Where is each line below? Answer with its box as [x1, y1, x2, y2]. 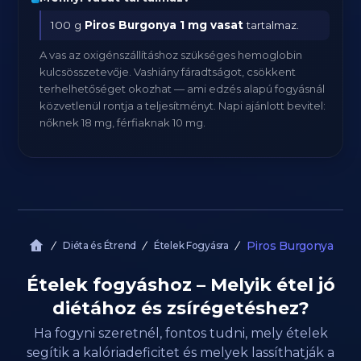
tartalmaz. [243, 19, 300, 31]
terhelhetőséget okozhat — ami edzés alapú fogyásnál [39, 82, 326, 95]
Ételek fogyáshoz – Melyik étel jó [26, 274, 335, 296]
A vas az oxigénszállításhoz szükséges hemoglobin [39, 48, 303, 61]
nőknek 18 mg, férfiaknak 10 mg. [39, 116, 206, 129]
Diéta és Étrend [63, 239, 136, 251]
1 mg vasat [180, 19, 244, 31]
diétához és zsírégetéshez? [52, 297, 309, 319]
